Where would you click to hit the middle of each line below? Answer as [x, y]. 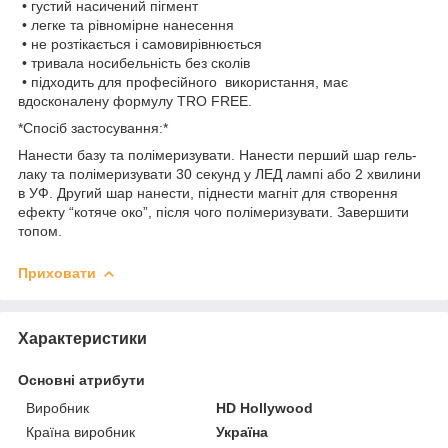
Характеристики [82, 338]
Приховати [57, 272]
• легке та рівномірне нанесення [126, 24]
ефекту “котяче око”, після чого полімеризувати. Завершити [213, 211]
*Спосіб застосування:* [93, 127]
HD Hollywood [265, 407]
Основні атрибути [81, 379]
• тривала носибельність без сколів [134, 62]
